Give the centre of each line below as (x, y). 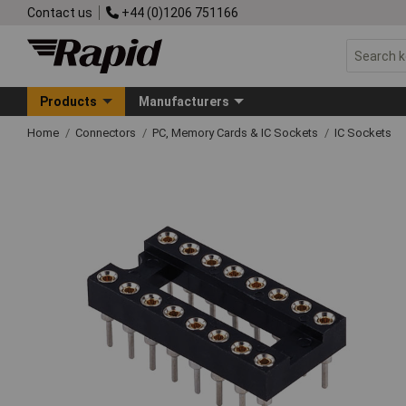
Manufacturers (184, 101)
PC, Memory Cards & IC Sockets (237, 132)
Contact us (60, 12)
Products (69, 101)
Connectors (107, 132)
